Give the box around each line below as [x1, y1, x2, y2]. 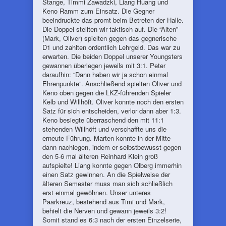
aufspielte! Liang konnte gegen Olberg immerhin [42, 160, 182, 170]
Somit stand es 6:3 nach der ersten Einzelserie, [42, 215, 182, 224]
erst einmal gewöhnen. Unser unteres [42, 188, 151, 197]
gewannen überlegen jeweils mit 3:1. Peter [42, 61, 165, 70]
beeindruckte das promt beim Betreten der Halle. [42, 15, 184, 25]
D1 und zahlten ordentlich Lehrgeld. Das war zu [42, 42, 180, 52]
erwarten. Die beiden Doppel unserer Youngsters [42, 51, 183, 61]
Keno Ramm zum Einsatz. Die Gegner [42, 6, 154, 16]
